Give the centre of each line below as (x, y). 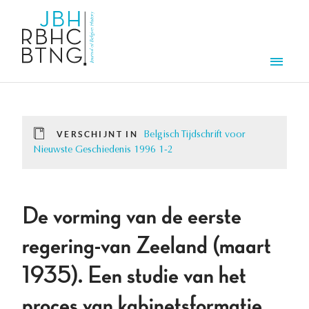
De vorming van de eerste (132, 217)
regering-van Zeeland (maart (147, 247)
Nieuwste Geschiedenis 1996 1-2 (103, 151)
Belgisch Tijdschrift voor (195, 136)
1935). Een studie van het (134, 276)
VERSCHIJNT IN (98, 134)
